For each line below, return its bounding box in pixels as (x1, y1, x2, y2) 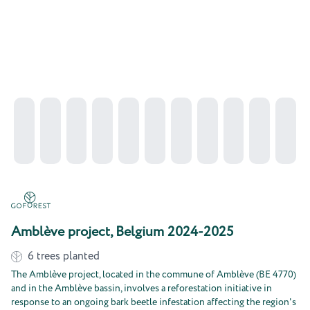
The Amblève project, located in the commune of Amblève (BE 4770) (11, 268, 296, 282)
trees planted (37, 248, 100, 264)
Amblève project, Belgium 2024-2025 (11, 222, 233, 242)
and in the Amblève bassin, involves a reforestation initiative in (11, 282, 272, 295)
